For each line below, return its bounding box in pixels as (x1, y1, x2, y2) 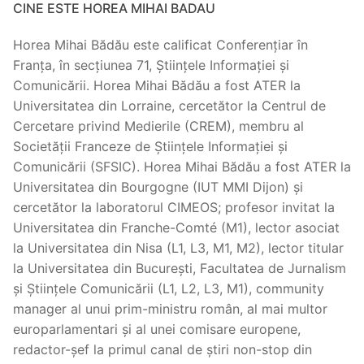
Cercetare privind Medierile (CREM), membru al (13, 118, 304, 135)
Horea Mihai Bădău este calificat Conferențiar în (13, 37, 308, 54)
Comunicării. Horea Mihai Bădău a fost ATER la (13, 77, 301, 94)
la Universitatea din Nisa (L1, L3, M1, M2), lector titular (13, 240, 344, 257)
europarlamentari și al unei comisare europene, (13, 321, 301, 338)
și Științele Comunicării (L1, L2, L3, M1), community (13, 280, 324, 297)
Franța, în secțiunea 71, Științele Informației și (13, 57, 289, 74)
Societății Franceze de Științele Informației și (13, 138, 288, 155)
